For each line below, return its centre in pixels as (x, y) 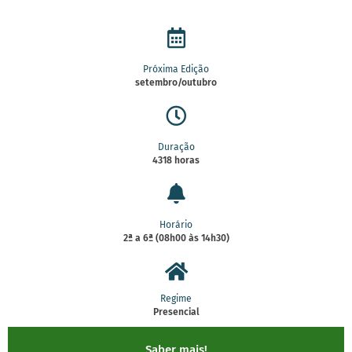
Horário (176, 224)
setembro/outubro (176, 82)
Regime (176, 298)
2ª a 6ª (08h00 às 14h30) (176, 238)
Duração (176, 147)
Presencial (176, 312)
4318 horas (176, 160)
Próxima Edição (176, 69)
